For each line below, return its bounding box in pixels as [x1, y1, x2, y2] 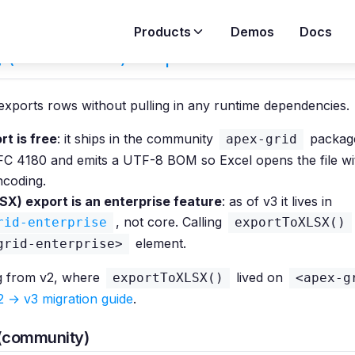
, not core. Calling [116, 214, 226, 230]
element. [132, 235, 186, 251]
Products [134, 24, 191, 40]
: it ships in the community [57, 131, 217, 147]
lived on [232, 269, 287, 285]
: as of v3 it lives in [222, 193, 332, 209]
